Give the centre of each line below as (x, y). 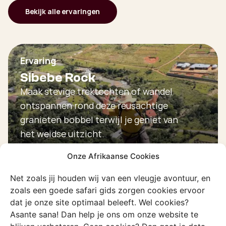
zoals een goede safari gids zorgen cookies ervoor (107, 190)
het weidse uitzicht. (62, 134)
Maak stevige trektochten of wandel (96, 92)
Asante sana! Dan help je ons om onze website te (104, 214)
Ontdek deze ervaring (75, 161)
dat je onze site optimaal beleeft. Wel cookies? (99, 202)
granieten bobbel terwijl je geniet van (99, 120)
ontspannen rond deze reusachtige (94, 106)
